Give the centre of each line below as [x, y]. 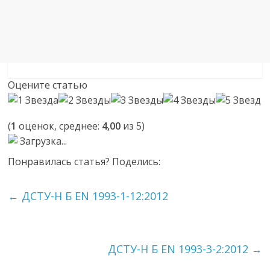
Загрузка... [42, 141]
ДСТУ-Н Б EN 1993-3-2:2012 [179, 249]
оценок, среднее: [59, 126]
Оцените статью [48, 85]
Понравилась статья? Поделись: [84, 162]
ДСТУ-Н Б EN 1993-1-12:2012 [94, 196]
